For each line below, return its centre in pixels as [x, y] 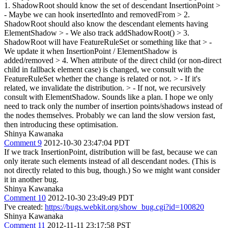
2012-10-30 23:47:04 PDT [87, 143]
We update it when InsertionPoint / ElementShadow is [91, 51]
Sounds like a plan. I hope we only [156, 97]
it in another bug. [31, 179]
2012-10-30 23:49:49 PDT [91, 198]
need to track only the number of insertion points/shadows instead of [113, 106]
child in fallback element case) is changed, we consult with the [104, 69]
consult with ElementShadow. [52, 97]
